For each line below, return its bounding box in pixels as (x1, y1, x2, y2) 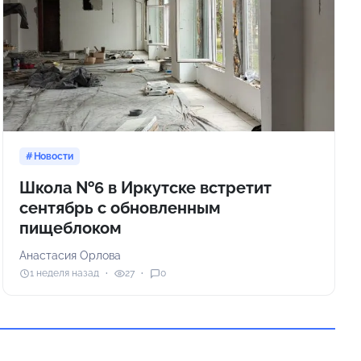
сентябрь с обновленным (19, 197, 221, 218)
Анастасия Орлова (19, 248, 121, 262)
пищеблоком (19, 218, 122, 238)
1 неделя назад (29, 268, 99, 280)
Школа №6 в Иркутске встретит (19, 177, 272, 197)
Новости (33, 150, 73, 162)
